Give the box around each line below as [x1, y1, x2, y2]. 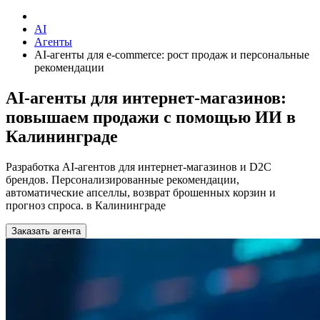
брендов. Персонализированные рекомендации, [6, 173, 239, 186]
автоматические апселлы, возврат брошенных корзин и [6, 186, 276, 199]
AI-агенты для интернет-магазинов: [6, 88, 286, 107]
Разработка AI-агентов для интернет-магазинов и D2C [6, 160, 271, 173]
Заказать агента [11, 225, 81, 236]
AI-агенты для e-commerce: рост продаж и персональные [34, 49, 309, 61]
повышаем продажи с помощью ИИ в [6, 107, 296, 126]
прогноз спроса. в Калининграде [6, 199, 166, 211]
